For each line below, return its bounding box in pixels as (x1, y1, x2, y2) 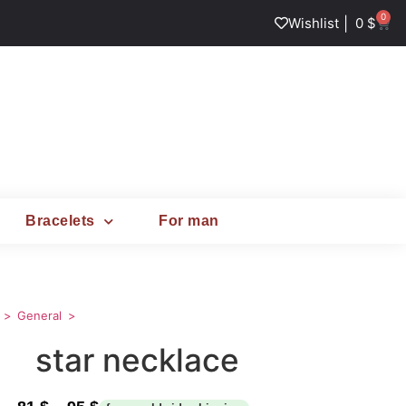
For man (159, 213, 219, 229)
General (17, 308, 63, 324)
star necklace (35, 341, 240, 380)
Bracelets (25, 213, 95, 229)
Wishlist (287, 14, 339, 32)
